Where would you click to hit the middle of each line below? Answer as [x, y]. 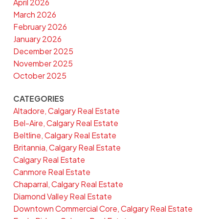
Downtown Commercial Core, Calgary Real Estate [103, 209]
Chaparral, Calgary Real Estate [68, 184]
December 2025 [43, 51]
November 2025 [43, 64]
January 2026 [37, 39]
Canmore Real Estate [52, 172]
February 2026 [40, 27]
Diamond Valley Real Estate [62, 197]
